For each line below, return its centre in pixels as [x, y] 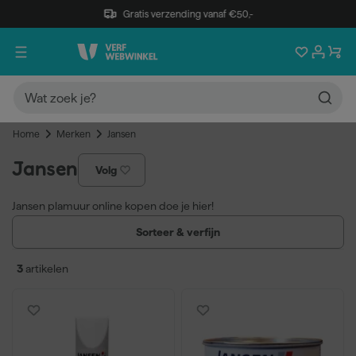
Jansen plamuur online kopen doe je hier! [113, 206]
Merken [74, 134]
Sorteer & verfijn [178, 232]
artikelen [47, 269]
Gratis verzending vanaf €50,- [188, 14]
